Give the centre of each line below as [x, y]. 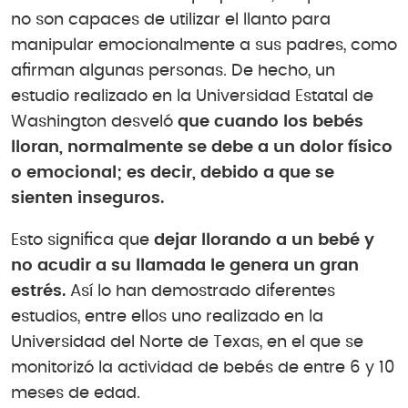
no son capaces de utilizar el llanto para [171, 20]
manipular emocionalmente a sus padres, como [204, 46]
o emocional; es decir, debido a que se [173, 173]
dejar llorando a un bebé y [264, 240]
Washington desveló [94, 122]
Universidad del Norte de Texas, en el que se [187, 342]
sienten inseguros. [87, 199]
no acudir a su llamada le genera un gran [185, 265]
